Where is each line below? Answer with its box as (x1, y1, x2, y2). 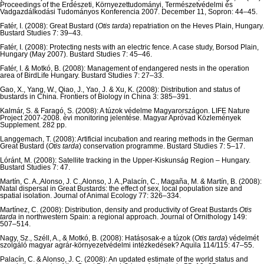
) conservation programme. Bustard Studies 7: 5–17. (79, 142, 245, 151)
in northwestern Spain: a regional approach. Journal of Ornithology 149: (16, 213, 247, 222)
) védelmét (225, 234, 259, 243)
